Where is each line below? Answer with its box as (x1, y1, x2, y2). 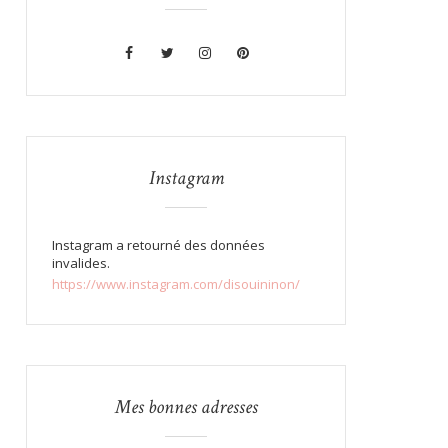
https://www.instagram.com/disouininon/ (52, 274, 300, 293)
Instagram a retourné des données (52, 235, 265, 254)
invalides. (52, 253, 110, 272)
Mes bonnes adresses (114, 393, 258, 420)
